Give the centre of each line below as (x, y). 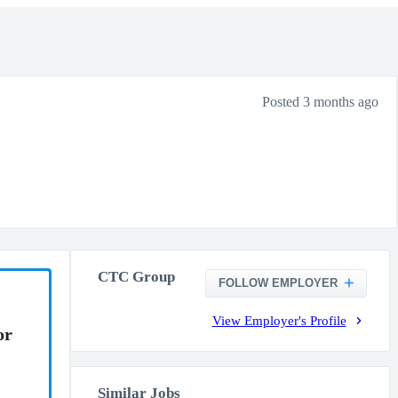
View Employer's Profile (279, 320)
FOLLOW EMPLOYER (278, 283)
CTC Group (136, 277)
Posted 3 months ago (320, 102)
